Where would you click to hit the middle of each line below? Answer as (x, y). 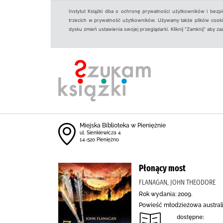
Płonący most (162, 168)
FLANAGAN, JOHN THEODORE (177, 182)
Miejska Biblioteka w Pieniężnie (123, 125)
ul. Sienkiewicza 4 (100, 133)
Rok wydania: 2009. (166, 194)
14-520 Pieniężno (99, 140)
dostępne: (190, 217)
